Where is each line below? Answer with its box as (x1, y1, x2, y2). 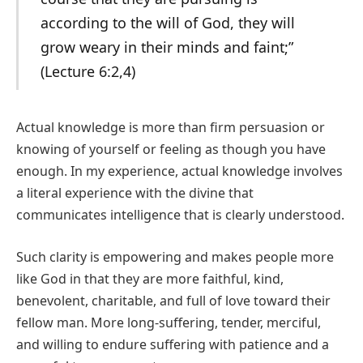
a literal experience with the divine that (16, 184, 254, 203)
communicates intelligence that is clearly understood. (16, 206, 344, 224)
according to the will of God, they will (40, 12, 295, 32)
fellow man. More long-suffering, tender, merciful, (16, 314, 321, 332)
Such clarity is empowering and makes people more (16, 248, 334, 267)
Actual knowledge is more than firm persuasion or (16, 118, 325, 137)
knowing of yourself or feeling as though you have (16, 140, 326, 159)
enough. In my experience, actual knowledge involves (16, 162, 343, 181)
